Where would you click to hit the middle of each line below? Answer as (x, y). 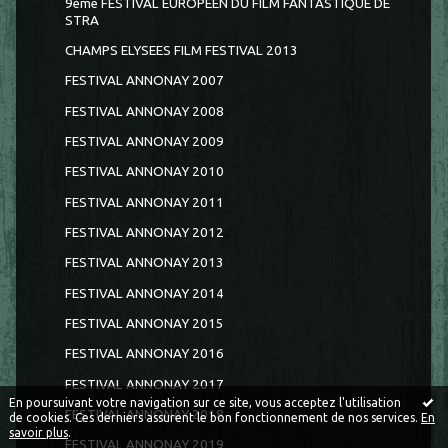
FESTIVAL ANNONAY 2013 (144, 263)
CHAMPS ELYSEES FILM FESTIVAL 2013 (181, 51)
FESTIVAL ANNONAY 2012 (144, 232)
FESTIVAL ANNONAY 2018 (144, 414)
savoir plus (38, 432)
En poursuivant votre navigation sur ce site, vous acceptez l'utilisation (205, 402)
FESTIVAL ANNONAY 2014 (144, 293)
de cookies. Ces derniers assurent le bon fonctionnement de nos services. (215, 417)
